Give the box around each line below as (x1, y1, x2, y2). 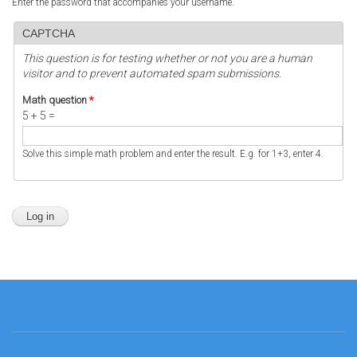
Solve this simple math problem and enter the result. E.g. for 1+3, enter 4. (22, 148, 324, 159)
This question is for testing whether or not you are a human (22, 52, 312, 65)
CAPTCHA (22, 27, 75, 40)
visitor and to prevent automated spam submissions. (22, 67, 281, 80)
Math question (22, 94, 89, 106)
